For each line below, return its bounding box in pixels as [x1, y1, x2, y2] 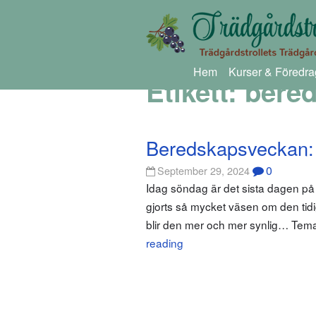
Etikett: [146, 72, 245, 111]
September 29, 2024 [157, 163, 250, 178]
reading [146, 235, 183, 251]
